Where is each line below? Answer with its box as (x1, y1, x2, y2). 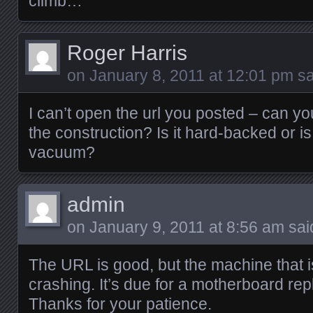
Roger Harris (67, 41, 187, 64)
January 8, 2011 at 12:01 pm (89, 66, 293, 85)
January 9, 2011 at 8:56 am (89, 218, 284, 236)
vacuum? (29, 143, 95, 161)
